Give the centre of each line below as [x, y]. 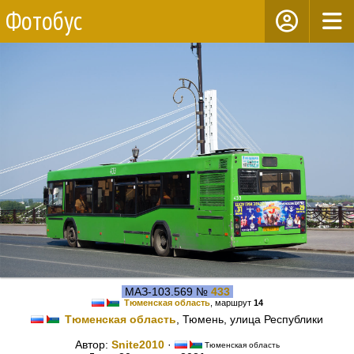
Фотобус [44, 21]
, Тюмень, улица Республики [250, 320]
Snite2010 [137, 345]
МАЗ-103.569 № [166, 292]
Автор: [93, 345]
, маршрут [232, 303]
